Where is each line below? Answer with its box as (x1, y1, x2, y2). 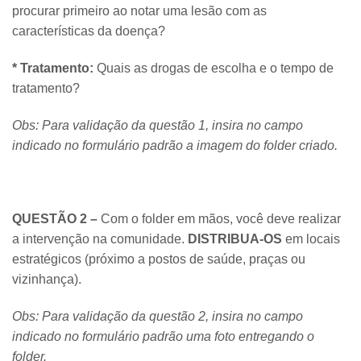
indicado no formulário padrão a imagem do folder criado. (12, 138, 338, 152)
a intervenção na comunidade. (12, 232, 188, 247)
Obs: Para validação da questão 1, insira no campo (12, 118, 303, 132)
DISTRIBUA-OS (188, 232, 282, 247)
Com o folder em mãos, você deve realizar (101, 212, 341, 226)
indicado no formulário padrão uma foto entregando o (12, 329, 314, 343)
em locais (282, 232, 340, 247)
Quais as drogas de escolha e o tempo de (97, 60, 334, 75)
